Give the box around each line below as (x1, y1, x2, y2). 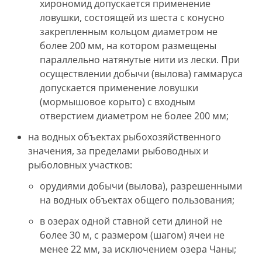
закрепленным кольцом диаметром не (40, 25, 218, 38)
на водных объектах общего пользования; (40, 194, 235, 206)
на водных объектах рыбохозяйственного (28, 130, 221, 143)
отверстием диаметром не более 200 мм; (40, 109, 229, 122)
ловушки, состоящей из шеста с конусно (40, 11, 225, 24)
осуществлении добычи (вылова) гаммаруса (40, 67, 243, 80)
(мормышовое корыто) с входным (40, 95, 195, 108)
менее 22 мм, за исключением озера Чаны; (40, 243, 236, 256)
